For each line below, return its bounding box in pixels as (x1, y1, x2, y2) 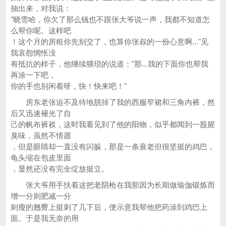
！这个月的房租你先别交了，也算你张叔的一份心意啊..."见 (11, 37, 208, 46)
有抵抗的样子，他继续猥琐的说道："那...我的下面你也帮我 (11, 60, 208, 68)
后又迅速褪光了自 (11, 109, 71, 118)
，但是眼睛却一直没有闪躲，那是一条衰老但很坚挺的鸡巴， (11, 142, 215, 151)
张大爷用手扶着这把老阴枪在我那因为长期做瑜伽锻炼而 (11, 181, 215, 189)
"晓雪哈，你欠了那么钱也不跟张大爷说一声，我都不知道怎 (11, 15, 210, 24)
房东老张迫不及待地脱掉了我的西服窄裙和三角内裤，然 (11, 98, 215, 106)
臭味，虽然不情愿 (11, 131, 71, 140)
